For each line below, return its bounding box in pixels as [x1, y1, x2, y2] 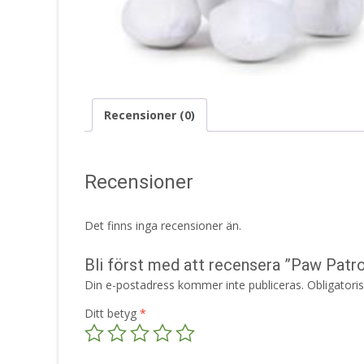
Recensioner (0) [104, 106, 195, 123]
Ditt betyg [84, 305, 140, 322]
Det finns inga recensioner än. [84, 218, 241, 234]
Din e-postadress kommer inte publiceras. [84, 277, 304, 293]
